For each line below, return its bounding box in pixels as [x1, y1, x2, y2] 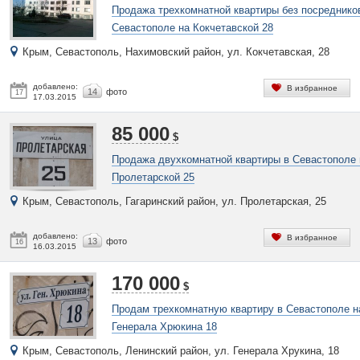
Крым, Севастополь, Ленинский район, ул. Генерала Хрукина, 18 [22, 345, 339, 357]
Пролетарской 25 [112, 171, 194, 183]
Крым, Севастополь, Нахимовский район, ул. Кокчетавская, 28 [22, 46, 329, 58]
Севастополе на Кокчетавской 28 [112, 22, 273, 34]
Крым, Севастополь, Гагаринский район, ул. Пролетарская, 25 [22, 195, 326, 207]
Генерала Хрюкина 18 [112, 321, 217, 333]
